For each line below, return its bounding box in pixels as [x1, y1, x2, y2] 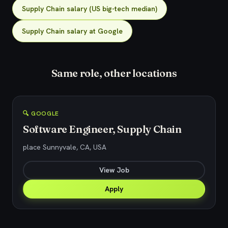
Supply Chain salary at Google [22, 26, 123, 36]
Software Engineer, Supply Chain [23, 123, 182, 135]
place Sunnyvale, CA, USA [23, 142, 106, 152]
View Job [99, 165, 129, 175]
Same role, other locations [51, 67, 177, 79]
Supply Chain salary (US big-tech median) [22, 4, 157, 13]
